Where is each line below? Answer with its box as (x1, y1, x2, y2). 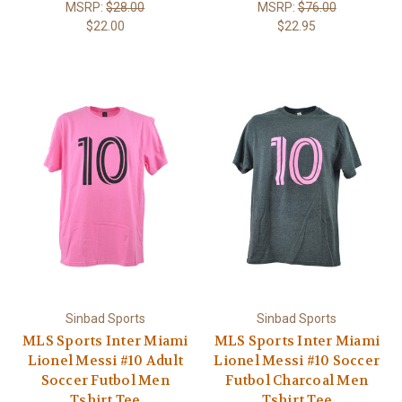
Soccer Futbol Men (40, 371, 170, 389)
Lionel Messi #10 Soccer (214, 351, 380, 370)
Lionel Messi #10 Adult (27, 351, 183, 370)
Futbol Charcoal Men (225, 371, 369, 389)
